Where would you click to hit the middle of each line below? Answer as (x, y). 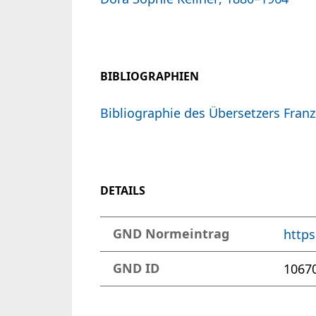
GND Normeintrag (171, 234)
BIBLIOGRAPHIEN (150, 77)
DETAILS (123, 191)
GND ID (136, 269)
